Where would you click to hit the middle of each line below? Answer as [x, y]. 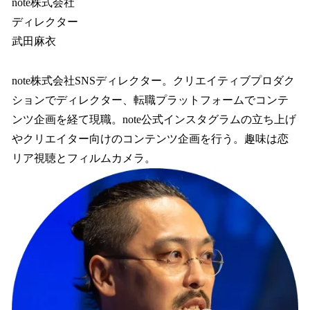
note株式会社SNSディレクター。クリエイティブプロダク [153, 80]
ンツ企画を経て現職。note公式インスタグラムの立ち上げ [154, 119]
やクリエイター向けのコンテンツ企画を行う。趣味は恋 [150, 138]
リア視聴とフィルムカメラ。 [84, 158]
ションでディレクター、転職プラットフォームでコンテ [150, 100]
